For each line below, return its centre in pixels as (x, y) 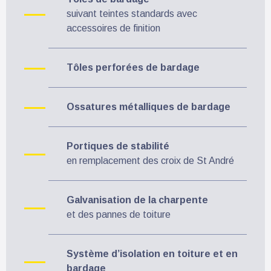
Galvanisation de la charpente (137, 200)
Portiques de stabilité (118, 146)
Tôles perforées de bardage (133, 67)
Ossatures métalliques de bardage (149, 106)
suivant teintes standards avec (132, 13)
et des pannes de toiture (119, 214)
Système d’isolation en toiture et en (152, 253)
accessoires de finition (113, 28)
